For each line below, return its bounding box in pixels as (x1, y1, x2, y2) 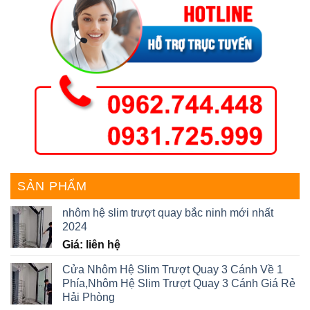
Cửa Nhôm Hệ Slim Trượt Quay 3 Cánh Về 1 (62, 264, 283, 276)
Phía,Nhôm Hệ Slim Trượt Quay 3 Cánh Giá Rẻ (62, 277, 295, 290)
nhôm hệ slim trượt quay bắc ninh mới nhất (62, 207, 273, 219)
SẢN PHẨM (17, 179, 88, 194)
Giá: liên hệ (62, 239, 120, 251)
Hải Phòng (62, 291, 115, 304)
